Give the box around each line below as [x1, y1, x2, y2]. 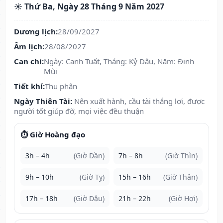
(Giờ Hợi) [169, 194, 198, 204]
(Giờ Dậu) [74, 194, 105, 204]
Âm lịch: [14, 41, 44, 52]
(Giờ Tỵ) [80, 172, 105, 182]
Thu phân [45, 81, 77, 92]
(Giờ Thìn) [165, 151, 198, 161]
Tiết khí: [14, 81, 45, 92]
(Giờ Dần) [74, 151, 105, 161]
